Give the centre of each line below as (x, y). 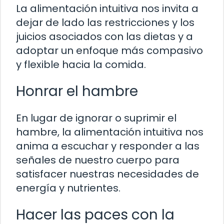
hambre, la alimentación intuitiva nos (110, 132)
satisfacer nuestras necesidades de (107, 174)
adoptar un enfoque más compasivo (109, 51)
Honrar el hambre (77, 91)
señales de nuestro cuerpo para (98, 160)
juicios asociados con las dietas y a (104, 37)
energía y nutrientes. (68, 188)
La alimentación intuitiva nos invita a (107, 9)
